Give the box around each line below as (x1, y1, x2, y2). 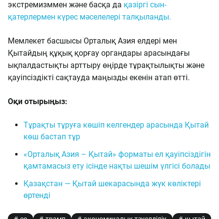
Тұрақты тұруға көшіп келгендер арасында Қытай (23, 120, 209, 130)
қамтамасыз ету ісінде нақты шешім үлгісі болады (23, 161, 210, 171)
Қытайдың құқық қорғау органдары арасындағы (8, 48, 190, 58)
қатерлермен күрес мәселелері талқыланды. (8, 12, 171, 22)
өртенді (23, 191, 50, 200)
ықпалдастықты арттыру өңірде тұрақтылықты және (8, 61, 204, 70)
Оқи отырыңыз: (8, 97, 67, 106)
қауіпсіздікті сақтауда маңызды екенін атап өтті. (8, 73, 190, 82)
